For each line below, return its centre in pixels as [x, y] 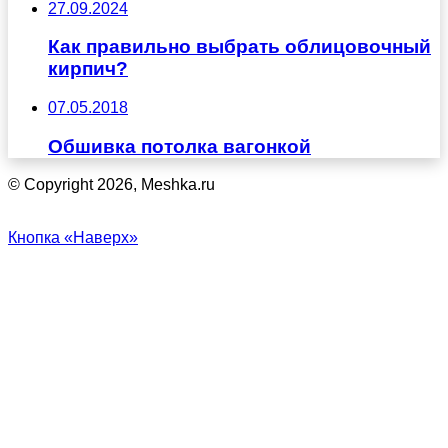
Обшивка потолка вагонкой [179, 146]
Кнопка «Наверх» [73, 238]
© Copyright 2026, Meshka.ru [111, 185]
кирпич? [88, 69]
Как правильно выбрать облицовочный [239, 47]
